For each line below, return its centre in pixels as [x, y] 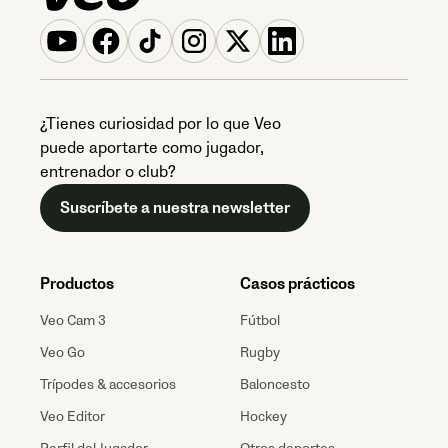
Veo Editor [72, 417]
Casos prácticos [297, 283]
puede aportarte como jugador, [151, 147]
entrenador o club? [108, 171]
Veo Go [62, 352]
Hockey [263, 417]
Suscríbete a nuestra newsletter [175, 207]
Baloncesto [275, 384]
